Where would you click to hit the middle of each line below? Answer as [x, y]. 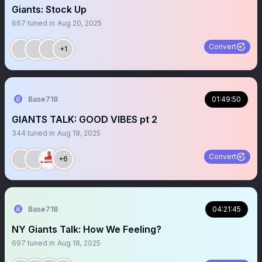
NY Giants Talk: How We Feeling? [87, 229]
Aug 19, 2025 [79, 133]
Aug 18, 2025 [79, 243]
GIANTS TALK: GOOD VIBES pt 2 [85, 119]
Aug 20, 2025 [80, 23]
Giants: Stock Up [49, 9]
